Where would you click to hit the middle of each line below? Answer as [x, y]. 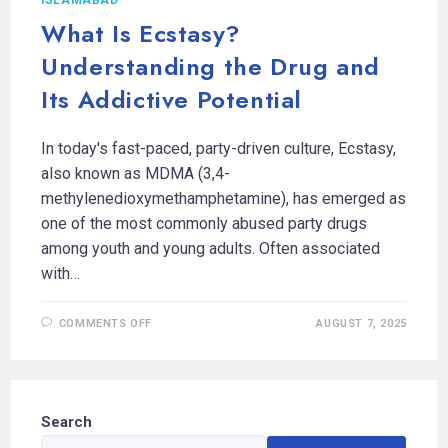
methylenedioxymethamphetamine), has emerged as [224, 198]
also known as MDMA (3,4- [136, 173]
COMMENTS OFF [105, 323]
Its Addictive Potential [172, 99]
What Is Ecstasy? [141, 33]
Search [67, 421]
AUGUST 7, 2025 [361, 323]
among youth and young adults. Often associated [211, 248]
